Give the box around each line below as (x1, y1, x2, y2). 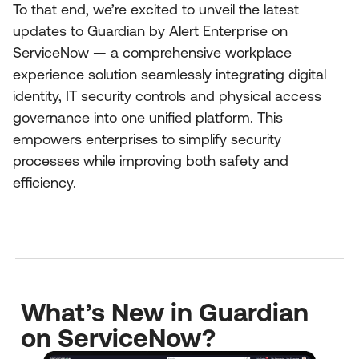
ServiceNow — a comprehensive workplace (13, 43, 292, 61)
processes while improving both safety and (13, 151, 288, 169)
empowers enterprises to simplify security (13, 130, 281, 147)
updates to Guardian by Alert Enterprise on (13, 22, 288, 39)
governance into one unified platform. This (13, 108, 283, 126)
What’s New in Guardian (21, 297, 309, 328)
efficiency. (13, 173, 76, 191)
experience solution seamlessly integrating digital (13, 65, 326, 83)
